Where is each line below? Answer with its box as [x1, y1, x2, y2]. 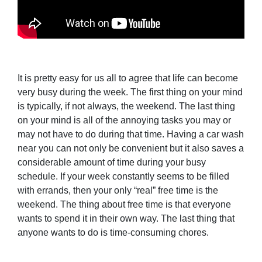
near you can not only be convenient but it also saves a [18, 143, 244, 154]
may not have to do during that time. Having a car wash [18, 129, 244, 140]
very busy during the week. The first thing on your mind [18, 87, 243, 98]
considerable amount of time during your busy [18, 157, 206, 168]
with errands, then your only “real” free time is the [18, 185, 218, 196]
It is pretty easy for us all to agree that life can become [18, 73, 238, 84]
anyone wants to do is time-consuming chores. [18, 227, 209, 238]
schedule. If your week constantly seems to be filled [18, 171, 229, 182]
